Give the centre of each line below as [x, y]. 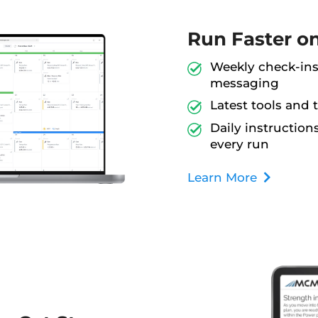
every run [240, 144]
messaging [245, 83]
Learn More [223, 177]
